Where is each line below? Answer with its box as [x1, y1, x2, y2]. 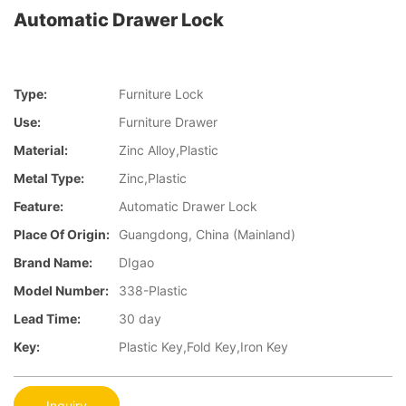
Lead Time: [14, 311, 81, 327]
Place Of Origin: [14, 227, 110, 243]
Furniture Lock [119, 86, 204, 102]
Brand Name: [14, 255, 92, 271]
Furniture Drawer [119, 114, 217, 130]
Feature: [14, 198, 63, 215]
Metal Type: [14, 170, 84, 187]
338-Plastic [119, 283, 188, 299]
